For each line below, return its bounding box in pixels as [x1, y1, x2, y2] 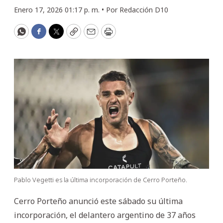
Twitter [55, 29, 88, 42]
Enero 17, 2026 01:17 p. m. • [14, 5, 106, 14]
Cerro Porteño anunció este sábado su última [14, 195, 183, 207]
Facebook [38, 29, 80, 42]
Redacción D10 [119, 5, 168, 14]
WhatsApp [20, 29, 66, 42]
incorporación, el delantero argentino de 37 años [14, 209, 196, 221]
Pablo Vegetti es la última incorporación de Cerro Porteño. [14, 175, 187, 184]
